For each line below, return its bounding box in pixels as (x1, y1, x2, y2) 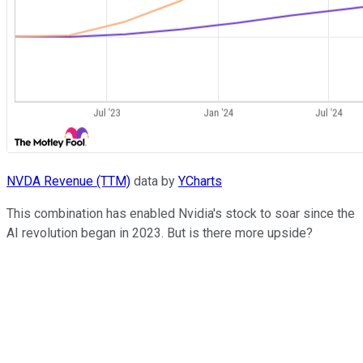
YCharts (178, 173, 222, 190)
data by (130, 173, 178, 190)
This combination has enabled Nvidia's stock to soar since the (6, 206, 355, 222)
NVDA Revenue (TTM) (6, 173, 130, 190)
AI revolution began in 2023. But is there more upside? (6, 225, 313, 241)
